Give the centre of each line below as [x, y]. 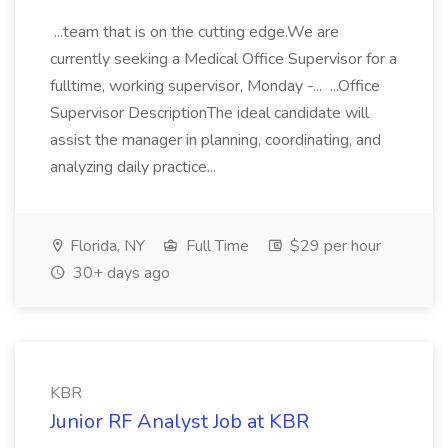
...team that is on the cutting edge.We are [194, 32]
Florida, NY [105, 246]
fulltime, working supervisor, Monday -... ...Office [215, 86]
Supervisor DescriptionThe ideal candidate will [209, 113]
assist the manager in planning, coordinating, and [215, 140]
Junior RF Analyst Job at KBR [179, 421]
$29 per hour [333, 246]
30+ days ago [119, 273]
